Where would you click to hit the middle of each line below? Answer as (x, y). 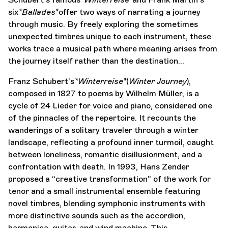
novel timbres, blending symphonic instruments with (107, 203)
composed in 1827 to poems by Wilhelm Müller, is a (104, 93)
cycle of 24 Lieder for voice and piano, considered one (110, 105)
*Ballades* (38, 12)
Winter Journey (158, 81)
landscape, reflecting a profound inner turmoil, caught (111, 142)
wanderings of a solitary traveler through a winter (103, 130)
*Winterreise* (100, 81)
